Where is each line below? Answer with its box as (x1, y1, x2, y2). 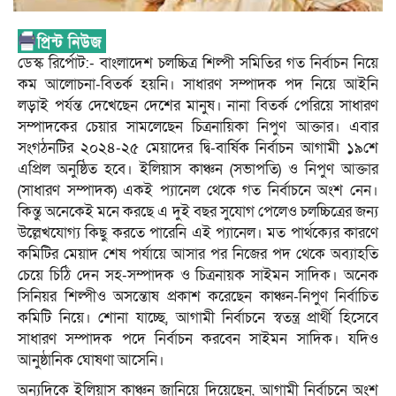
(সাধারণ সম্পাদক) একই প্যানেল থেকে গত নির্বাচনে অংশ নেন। (18, 179, 378, 201)
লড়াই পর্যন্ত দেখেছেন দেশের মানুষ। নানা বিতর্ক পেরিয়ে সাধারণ (18, 95, 378, 116)
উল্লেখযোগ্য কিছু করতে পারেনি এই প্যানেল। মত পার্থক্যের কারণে (18, 222, 378, 243)
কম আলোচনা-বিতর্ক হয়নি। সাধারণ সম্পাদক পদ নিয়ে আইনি (18, 73, 378, 95)
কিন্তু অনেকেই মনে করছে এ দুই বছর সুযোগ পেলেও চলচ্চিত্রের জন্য (18, 201, 378, 222)
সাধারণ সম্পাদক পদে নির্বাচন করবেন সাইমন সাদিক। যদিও (18, 328, 378, 349)
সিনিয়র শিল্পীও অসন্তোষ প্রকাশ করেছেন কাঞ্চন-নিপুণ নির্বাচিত (18, 286, 378, 307)
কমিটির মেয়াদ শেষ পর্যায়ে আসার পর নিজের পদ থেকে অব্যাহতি (18, 243, 378, 264)
